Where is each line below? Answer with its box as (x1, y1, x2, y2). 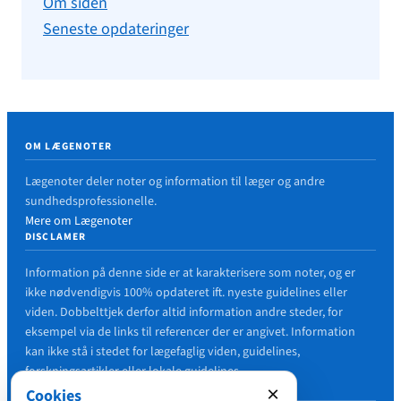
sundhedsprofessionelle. (25, 192, 157, 211)
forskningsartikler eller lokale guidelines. (25, 362, 242, 380)
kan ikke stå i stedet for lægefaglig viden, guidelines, (25, 342, 300, 361)
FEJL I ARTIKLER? (25, 379, 118, 395)
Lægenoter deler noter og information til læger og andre (25, 173, 325, 192)
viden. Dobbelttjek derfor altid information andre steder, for (25, 303, 343, 321)
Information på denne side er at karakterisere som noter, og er (25, 263, 355, 282)
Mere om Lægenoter (25, 212, 132, 231)
